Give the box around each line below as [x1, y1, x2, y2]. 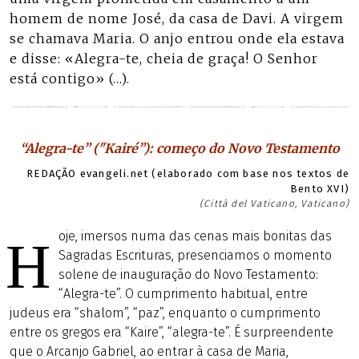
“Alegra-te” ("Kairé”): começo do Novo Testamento [19, 140, 340, 156]
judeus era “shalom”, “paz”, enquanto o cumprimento [10, 305, 321, 321]
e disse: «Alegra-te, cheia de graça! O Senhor [10, 50, 318, 67]
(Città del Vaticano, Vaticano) [199, 198, 349, 209]
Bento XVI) [290, 183, 349, 195]
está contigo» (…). [10, 71, 130, 87]
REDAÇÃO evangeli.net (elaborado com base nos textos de [26, 167, 349, 179]
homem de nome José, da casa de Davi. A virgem [10, 10, 344, 26]
